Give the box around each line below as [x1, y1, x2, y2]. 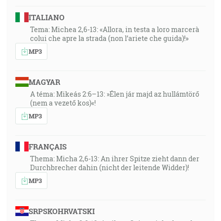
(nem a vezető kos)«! [30, 98, 96, 108]
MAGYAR [28, 77, 60, 87]
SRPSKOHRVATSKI [28, 206, 95, 216]
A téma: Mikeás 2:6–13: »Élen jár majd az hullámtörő [30, 89, 199, 99]
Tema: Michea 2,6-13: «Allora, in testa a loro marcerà [30, 25, 199, 34]
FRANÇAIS [28, 142, 67, 151]
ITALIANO [28, 12, 65, 22]
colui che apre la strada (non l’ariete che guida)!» [30, 34, 188, 43]
